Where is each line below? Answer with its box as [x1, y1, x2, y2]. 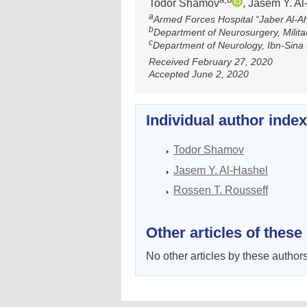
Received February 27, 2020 [149, 56, 273, 67]
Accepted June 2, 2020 [149, 68, 249, 79]
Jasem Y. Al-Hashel [173, 164, 268, 176]
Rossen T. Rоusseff [173, 184, 268, 197]
